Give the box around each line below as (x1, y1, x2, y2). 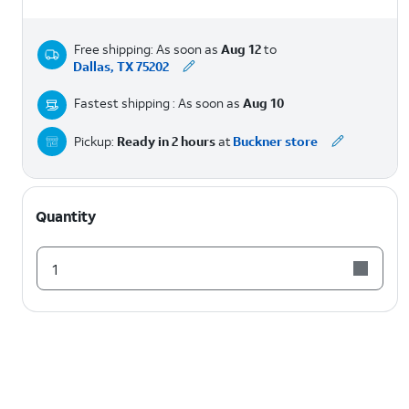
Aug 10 (243, 94, 284, 111)
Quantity (36, 206, 96, 225)
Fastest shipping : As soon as (74, 94, 243, 111)
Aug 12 (221, 40, 261, 58)
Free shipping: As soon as (74, 40, 221, 58)
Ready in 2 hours (117, 132, 215, 150)
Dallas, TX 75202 (73, 58, 170, 75)
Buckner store (233, 132, 319, 150)
